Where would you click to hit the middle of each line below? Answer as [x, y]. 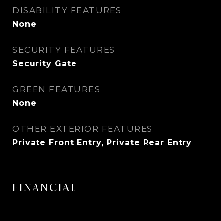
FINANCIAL [45, 187]
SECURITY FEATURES [64, 50]
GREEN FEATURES [56, 89]
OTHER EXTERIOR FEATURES [83, 129]
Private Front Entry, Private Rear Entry [102, 142]
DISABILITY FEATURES [67, 10]
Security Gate [45, 63]
